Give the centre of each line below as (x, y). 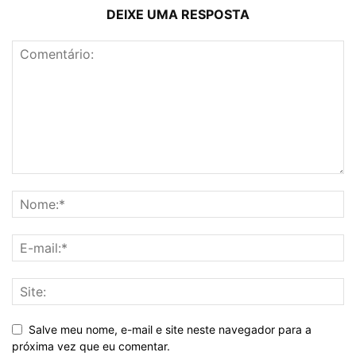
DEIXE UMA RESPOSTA (178, 15)
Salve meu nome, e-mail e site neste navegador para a (170, 330)
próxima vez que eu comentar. (91, 346)
